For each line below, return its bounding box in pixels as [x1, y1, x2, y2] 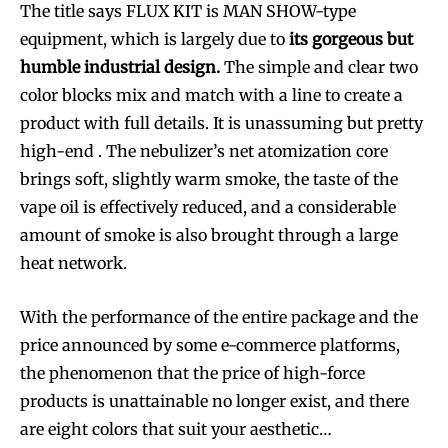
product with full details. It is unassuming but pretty [20, 113, 423, 134]
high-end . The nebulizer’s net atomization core [20, 141, 388, 162]
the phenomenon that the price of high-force [20, 363, 365, 384]
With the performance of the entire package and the [20, 307, 418, 328]
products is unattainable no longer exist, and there [20, 391, 409, 412]
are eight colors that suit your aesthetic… [20, 419, 332, 440]
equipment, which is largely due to [20, 29, 289, 50]
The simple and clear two [220, 57, 418, 78]
